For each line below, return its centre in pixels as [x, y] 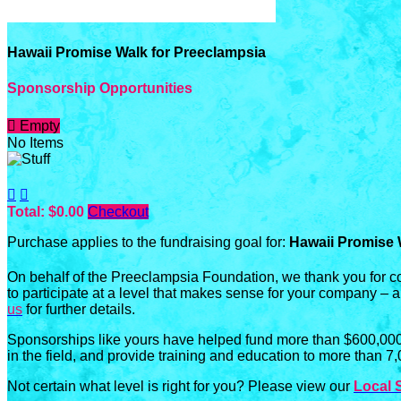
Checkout [118, 211]
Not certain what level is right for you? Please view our [180, 386]
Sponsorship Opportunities [100, 88]
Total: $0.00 [47, 211]
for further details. [79, 309]
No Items [35, 142]
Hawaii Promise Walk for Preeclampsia [137, 53]
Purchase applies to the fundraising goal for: [148, 242]
